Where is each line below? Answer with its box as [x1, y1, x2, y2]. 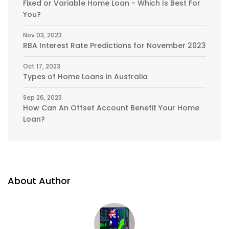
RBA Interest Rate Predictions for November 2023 [23, 40, 206, 51]
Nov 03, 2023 [23, 30, 62, 39]
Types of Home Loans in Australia [23, 71, 148, 82]
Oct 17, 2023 [23, 61, 60, 71]
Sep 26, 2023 [23, 93, 62, 102]
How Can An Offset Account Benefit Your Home [23, 102, 199, 113]
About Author [8, 174, 71, 187]
